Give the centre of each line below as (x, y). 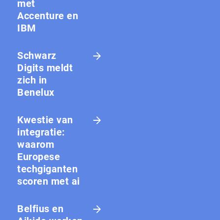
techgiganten (47, 169)
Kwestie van (45, 120)
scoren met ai (49, 181)
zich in (32, 80)
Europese (39, 157)
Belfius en (40, 209)
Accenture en (48, 16)
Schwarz (37, 56)
